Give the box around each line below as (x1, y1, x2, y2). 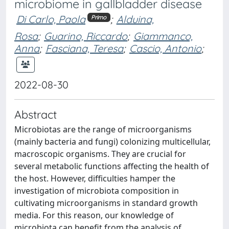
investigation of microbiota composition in (14, 185, 179, 196)
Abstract (14, 107, 57, 121)
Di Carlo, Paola (16, 13, 85, 26)
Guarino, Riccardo (44, 29, 127, 42)
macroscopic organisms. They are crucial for (14, 148, 186, 159)
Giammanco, (133, 29, 193, 42)
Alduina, (116, 13, 154, 26)
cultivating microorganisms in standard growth (14, 197, 198, 209)
